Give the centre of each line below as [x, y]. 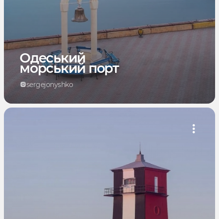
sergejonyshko [49, 84]
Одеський [53, 58]
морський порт [69, 68]
